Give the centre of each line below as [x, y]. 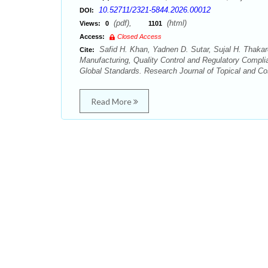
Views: [90, 23]
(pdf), [130, 23]
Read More [112, 101]
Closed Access [139, 36]
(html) [176, 23]
